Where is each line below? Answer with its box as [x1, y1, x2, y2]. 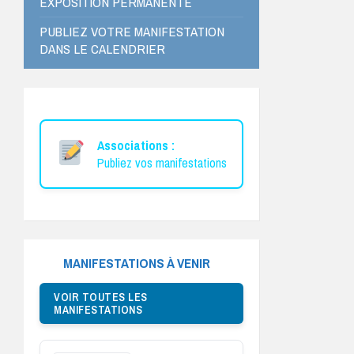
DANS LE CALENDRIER [40, 39, 165, 58]
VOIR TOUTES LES [54, 289, 148, 304]
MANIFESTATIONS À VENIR [63, 253, 210, 272]
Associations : [96, 136, 175, 154]
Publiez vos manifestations [96, 153, 227, 171]
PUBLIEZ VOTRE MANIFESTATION [40, 21, 224, 40]
